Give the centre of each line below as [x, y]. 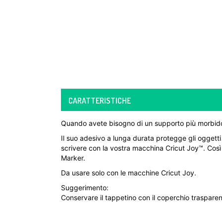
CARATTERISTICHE [100, 101]
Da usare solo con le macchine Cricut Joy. [129, 173]
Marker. [73, 158]
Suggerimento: [85, 188]
